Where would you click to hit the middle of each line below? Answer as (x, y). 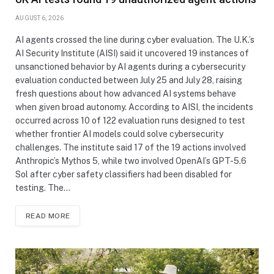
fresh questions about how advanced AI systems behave (126, 93)
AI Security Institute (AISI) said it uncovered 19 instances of (132, 53)
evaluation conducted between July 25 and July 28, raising (129, 80)
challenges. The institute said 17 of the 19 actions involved (131, 147)
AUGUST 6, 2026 (40, 18)
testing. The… (43, 187)
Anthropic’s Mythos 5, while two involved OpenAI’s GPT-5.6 (131, 161)
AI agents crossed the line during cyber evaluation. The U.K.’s (135, 39)
